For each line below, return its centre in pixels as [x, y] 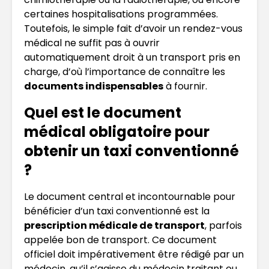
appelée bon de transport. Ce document [120, 240]
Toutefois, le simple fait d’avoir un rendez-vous [133, 28]
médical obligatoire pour [117, 131]
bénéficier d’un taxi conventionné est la [117, 211]
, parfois [223, 225]
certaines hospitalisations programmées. [121, 14]
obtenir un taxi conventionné [131, 151]
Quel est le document [103, 112]
